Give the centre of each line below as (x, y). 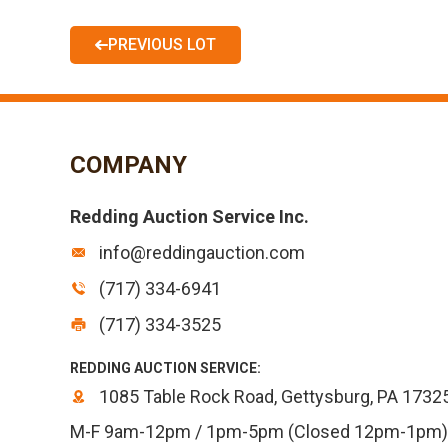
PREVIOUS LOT (162, 44)
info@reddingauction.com (200, 252)
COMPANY (128, 165)
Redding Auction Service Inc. (189, 216)
